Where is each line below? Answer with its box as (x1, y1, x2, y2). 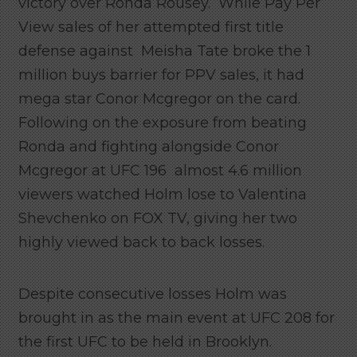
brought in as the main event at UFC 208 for (18, 309, 335, 328)
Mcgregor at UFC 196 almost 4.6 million (18, 162, 302, 180)
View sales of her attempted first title (18, 18, 284, 37)
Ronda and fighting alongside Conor (18, 138, 279, 156)
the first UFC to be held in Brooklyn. (18, 333, 276, 351)
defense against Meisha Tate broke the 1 (18, 42, 311, 61)
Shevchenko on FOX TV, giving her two (18, 210, 297, 228)
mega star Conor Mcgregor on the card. (18, 90, 304, 108)
